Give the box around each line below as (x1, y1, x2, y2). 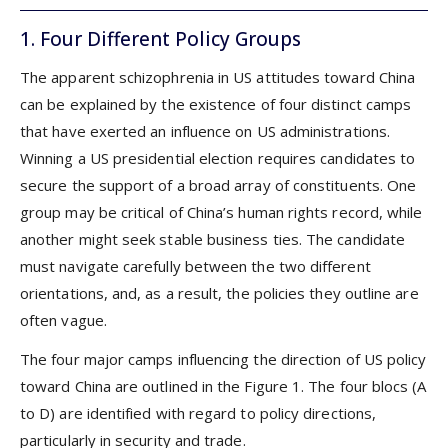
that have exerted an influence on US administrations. (20, 121, 390, 142)
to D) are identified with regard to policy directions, (20, 402, 377, 423)
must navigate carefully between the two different (20, 256, 371, 277)
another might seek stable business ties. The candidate (20, 229, 406, 250)
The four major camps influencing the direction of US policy (20, 348, 427, 369)
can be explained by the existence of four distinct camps (20, 94, 412, 115)
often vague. (20, 310, 107, 331)
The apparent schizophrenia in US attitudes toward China (20, 67, 416, 88)
